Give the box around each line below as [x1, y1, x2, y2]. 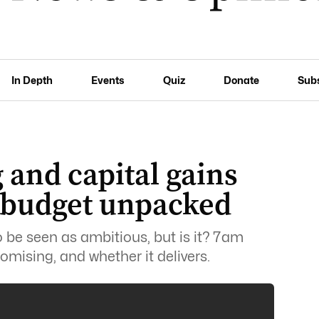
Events [91, 73, 125, 86]
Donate [223, 73, 259, 86]
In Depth [11, 73, 53, 86]
